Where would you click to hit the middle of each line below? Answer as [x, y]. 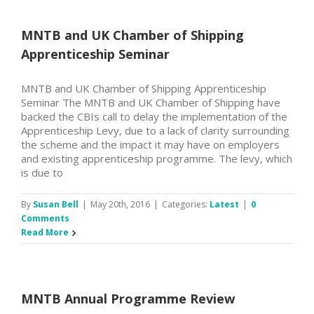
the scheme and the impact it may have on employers [150, 144]
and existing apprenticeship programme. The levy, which [157, 158]
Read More [45, 232]
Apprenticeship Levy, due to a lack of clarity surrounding [155, 130]
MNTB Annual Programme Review [128, 298]
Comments [45, 218]
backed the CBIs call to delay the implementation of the [154, 116]
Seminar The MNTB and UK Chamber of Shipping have [151, 102]
